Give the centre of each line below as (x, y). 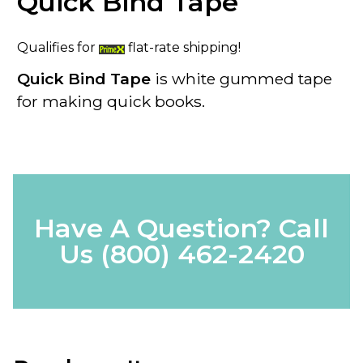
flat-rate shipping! (183, 47)
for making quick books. (111, 101)
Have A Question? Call (181, 228)
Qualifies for (58, 47)
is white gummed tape (243, 78)
